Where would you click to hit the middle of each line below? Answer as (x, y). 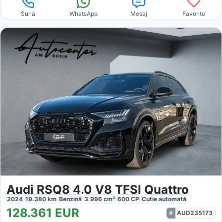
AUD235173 (195, 213)
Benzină (70, 199)
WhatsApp (83, 14)
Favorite (194, 14)
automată (172, 199)
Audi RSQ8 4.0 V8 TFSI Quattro (98, 189)
